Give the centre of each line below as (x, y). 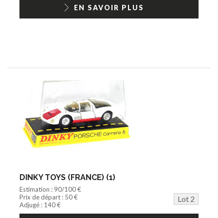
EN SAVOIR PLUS (109, 7)
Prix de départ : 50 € (49, 197)
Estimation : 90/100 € (50, 189)
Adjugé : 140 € (40, 205)
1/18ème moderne (51, 6)
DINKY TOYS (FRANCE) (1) (67, 177)
